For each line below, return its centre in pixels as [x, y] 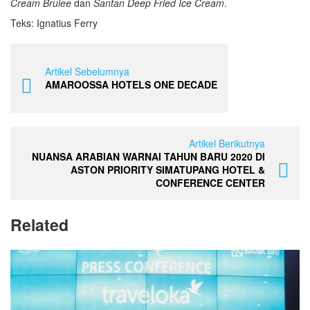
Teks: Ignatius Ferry [54, 23]
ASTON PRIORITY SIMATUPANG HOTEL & [168, 170]
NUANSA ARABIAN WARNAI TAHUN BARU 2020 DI [148, 156]
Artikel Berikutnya [227, 143]
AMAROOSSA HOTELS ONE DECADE [131, 84]
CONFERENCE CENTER [210, 183]
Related [39, 225]
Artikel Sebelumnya [87, 71]
